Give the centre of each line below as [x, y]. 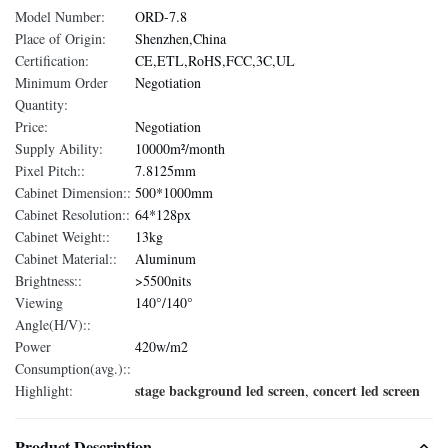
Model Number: [60, 16]
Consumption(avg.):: [73, 368]
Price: [31, 126]
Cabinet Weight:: [62, 236]
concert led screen [366, 390]
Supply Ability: [59, 148]
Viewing [39, 302]
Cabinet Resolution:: [72, 214]
